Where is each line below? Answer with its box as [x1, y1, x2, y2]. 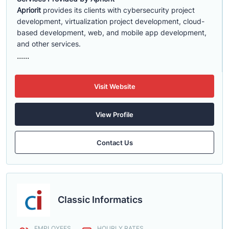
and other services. [17, 39, 81, 48]
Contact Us [96, 138, 133, 147]
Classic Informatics [58, 194, 143, 205]
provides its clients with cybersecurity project [43, 6, 195, 14]
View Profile [96, 110, 133, 119]
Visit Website [94, 82, 135, 90]
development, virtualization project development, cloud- [17, 17, 204, 26]
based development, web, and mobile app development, [17, 28, 207, 37]
